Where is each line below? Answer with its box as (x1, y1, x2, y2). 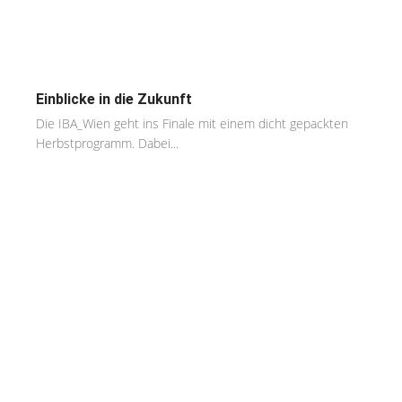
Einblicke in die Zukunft (36, 91, 192, 109)
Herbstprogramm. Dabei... (36, 135, 179, 153)
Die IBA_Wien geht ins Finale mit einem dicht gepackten (36, 115, 348, 133)
